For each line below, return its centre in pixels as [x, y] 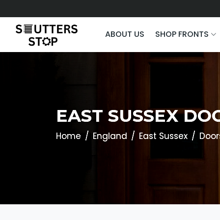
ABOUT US [125, 34]
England [110, 136]
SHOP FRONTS [183, 34]
